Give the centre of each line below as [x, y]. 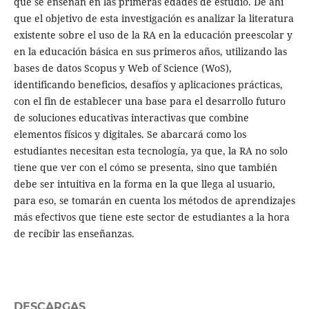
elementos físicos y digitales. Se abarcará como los [130, 134]
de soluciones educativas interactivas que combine [131, 118]
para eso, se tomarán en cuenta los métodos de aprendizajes [154, 201]
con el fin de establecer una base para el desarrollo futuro [149, 101]
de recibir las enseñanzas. [74, 234]
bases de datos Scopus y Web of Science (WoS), [122, 68]
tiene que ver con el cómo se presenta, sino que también [145, 168]
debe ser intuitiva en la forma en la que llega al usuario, [144, 184]
